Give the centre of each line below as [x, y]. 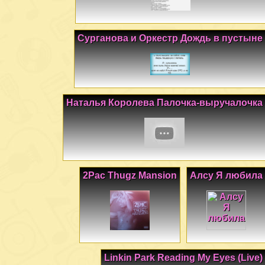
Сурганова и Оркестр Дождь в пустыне [170, 38]
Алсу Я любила [226, 175]
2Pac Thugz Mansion [130, 175]
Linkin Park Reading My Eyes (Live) [183, 258]
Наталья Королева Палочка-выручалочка [164, 103]
